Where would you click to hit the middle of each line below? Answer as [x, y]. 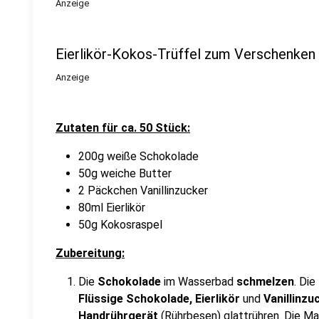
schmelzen [265, 282]
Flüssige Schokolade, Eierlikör [161, 299]
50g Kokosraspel [120, 225]
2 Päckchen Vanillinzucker [143, 190]
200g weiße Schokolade [138, 156]
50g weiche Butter [125, 173]
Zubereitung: [90, 253]
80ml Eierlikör [112, 208]
